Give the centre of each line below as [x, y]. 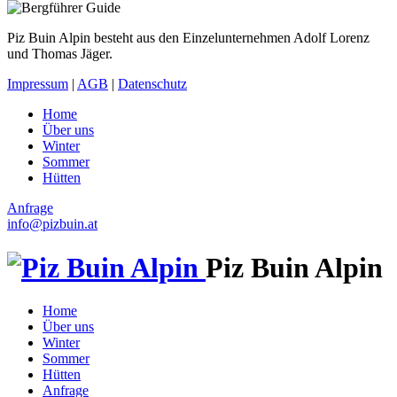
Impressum [38, 84]
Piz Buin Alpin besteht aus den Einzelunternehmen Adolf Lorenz [188, 38]
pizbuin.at [70, 224]
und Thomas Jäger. [60, 54]
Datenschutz [152, 84]
